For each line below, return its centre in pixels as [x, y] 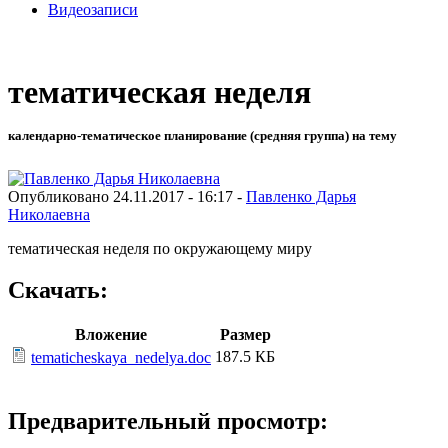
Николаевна [49, 214]
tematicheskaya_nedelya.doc [121, 358]
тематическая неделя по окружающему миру [160, 248]
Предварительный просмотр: [168, 421]
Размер [245, 335]
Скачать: [58, 290]
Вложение [111, 335]
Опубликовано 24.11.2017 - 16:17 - [127, 196]
